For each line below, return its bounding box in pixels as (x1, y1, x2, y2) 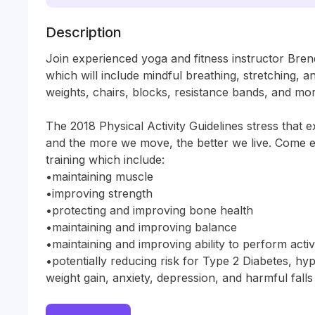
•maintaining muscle (46, 169, 153, 184)
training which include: (46, 153, 165, 167)
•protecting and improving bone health (46, 203, 253, 217)
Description (46, 24, 122, 41)
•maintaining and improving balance (46, 220, 237, 234)
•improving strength (46, 186, 153, 200)
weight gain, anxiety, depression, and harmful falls (46, 271, 313, 285)
